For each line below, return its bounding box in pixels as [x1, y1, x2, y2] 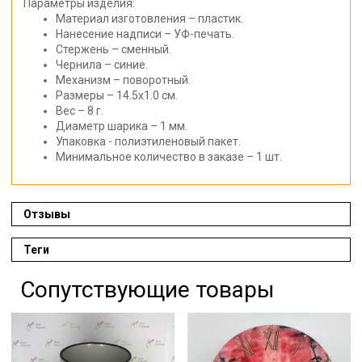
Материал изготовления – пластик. [56, 11, 243, 25]
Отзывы [23, 207, 70, 221]
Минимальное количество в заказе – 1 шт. [56, 149, 282, 163]
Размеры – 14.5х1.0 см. [56, 88, 178, 102]
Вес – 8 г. [56, 103, 103, 117]
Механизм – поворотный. [56, 73, 191, 86]
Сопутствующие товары [19, 276, 275, 303]
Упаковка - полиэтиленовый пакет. [56, 134, 243, 148]
